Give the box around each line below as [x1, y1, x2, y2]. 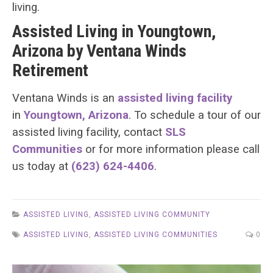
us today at [12, 159, 71, 173]
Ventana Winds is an [12, 91, 118, 105]
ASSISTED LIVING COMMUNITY [94, 210, 210, 219]
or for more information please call [82, 142, 260, 156]
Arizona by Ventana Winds [12, 40, 186, 61]
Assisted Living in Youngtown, [12, 21, 216, 41]
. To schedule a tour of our [129, 108, 261, 122]
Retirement [12, 60, 88, 80]
